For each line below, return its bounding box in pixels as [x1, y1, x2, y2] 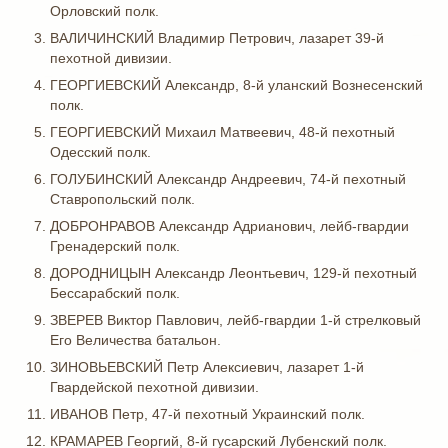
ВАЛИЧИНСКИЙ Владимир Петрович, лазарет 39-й [50, 30, 384, 46]
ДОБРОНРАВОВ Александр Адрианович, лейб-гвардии [50, 218, 409, 234]
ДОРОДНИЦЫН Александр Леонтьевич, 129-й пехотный [50, 265, 417, 281]
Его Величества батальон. [50, 332, 221, 348]
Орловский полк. [50, 3, 159, 19]
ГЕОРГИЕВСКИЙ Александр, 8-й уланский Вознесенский [50, 77, 423, 93]
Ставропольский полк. [50, 191, 195, 207]
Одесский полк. [50, 144, 151, 160]
